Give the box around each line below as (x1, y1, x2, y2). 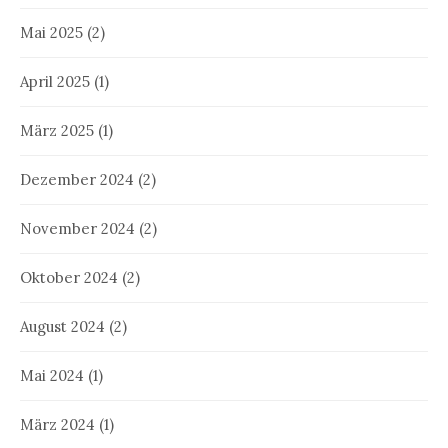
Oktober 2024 (20, 267, 118, 287)
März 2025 (20, 120, 94, 140)
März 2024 (20, 414, 95, 434)
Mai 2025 (20, 22, 83, 42)
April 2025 (20, 71, 90, 91)
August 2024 (20, 316, 105, 336)
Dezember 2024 (20, 169, 134, 189)
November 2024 (20, 218, 135, 238)
